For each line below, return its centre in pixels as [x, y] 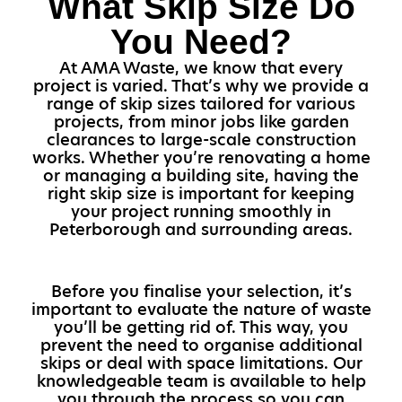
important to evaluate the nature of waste [201, 309]
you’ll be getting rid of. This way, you [201, 327]
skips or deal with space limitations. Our [201, 363]
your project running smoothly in [201, 212]
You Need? [201, 42]
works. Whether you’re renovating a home [201, 158]
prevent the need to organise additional [201, 345]
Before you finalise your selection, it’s [201, 291]
